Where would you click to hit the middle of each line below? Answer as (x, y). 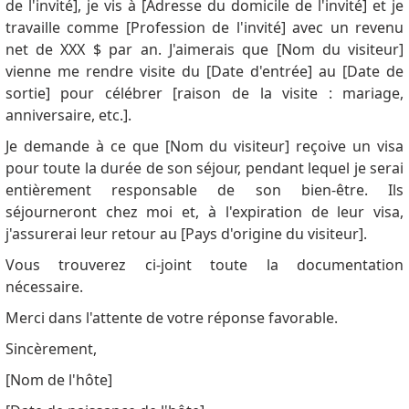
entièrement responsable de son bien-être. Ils (204, 190)
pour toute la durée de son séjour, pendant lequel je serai (204, 168)
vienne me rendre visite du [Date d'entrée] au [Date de (204, 72)
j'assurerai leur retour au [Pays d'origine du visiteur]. (186, 234)
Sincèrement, (51, 349)
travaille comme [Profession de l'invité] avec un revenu (204, 28)
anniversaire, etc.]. (68, 115)
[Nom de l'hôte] (58, 380)
